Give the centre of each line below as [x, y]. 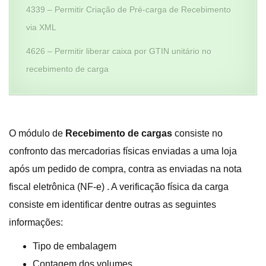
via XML [41, 27]
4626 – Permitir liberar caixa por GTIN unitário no [119, 51]
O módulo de [37, 133]
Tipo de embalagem [75, 246]
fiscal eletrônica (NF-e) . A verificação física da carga [119, 187]
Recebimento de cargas [119, 133]
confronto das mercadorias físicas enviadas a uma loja [123, 151]
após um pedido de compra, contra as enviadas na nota [125, 169]
